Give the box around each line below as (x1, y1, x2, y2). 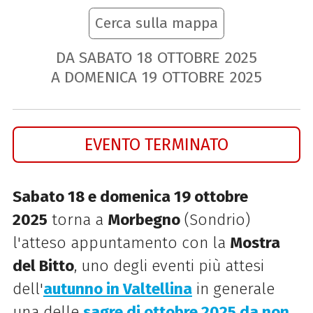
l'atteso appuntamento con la (12, 233, 230, 253)
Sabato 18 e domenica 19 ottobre (12, 187, 248, 207)
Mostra (229, 233, 280, 253)
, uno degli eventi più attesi (73, 256, 264, 276)
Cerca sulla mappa (95, 14, 218, 33)
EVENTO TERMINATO (85, 133, 228, 154)
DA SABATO (56, 48, 133, 68)
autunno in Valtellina (43, 279, 192, 299)
